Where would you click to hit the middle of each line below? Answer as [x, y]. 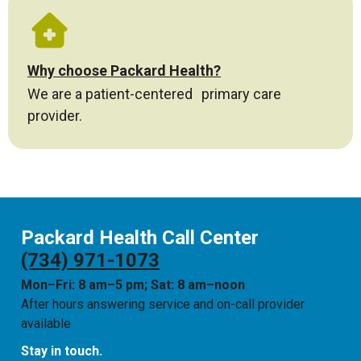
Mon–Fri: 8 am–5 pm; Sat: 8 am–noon [133, 285]
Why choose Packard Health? [124, 70]
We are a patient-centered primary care [154, 93]
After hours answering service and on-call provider [163, 304]
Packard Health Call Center [140, 238]
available [46, 324]
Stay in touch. [62, 351]
